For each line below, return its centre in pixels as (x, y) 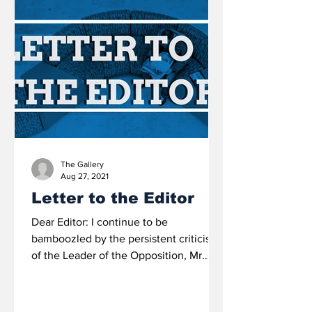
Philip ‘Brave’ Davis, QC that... (103, 272)
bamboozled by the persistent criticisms (128, 239)
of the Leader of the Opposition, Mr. (118, 255)
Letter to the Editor (113, 198)
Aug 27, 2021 (85, 176)
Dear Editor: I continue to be (100, 222)
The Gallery (82, 164)
